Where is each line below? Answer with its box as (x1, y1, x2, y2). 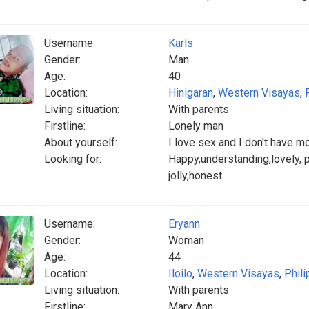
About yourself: (44, 136, 117, 149)
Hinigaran (168, 86, 213, 99)
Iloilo (168, 267, 192, 280)
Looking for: (44, 152, 101, 166)
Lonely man (168, 119, 223, 132)
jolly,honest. (168, 169, 224, 182)
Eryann (168, 217, 200, 230)
